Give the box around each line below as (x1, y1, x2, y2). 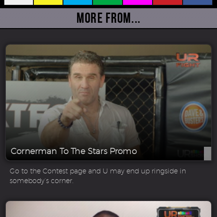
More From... (77, 10, 140, 26)
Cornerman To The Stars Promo (11, 146, 137, 156)
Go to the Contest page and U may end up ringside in (10, 167, 186, 175)
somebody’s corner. (10, 176, 74, 185)
